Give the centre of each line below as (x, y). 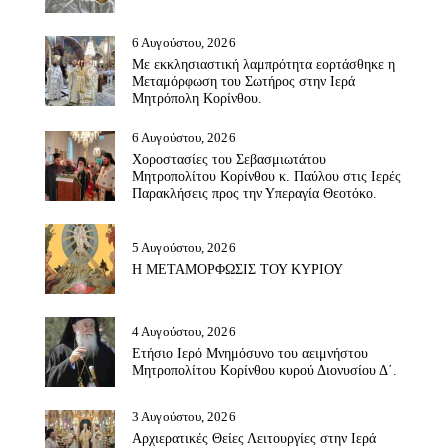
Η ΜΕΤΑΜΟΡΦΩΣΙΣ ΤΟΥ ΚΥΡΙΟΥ (237, 270)
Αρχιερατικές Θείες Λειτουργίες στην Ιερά (254, 438)
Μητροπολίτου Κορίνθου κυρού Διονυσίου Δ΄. (264, 371)
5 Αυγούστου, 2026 (184, 248)
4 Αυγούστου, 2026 (184, 332)
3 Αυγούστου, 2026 (184, 416)
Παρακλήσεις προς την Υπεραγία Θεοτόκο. (254, 193)
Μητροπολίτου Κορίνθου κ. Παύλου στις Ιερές (266, 176)
